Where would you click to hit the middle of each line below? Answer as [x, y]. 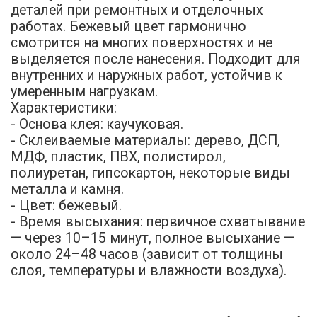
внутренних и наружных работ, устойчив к [147, 75]
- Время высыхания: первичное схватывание [158, 221]
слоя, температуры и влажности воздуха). [149, 270]
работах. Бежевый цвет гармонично [129, 26]
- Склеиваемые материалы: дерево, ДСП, [146, 140]
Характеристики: [64, 108]
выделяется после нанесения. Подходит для [156, 59]
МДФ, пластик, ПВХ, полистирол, [119, 156]
